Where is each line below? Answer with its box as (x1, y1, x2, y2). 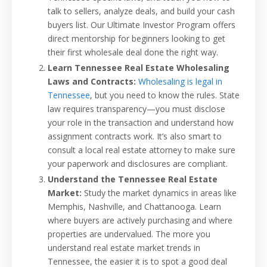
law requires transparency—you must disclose (48, 103, 225, 115)
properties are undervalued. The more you (48, 228, 210, 240)
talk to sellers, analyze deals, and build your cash (48, 5, 235, 17)
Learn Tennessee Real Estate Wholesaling (48, 62, 229, 74)
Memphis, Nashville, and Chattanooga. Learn (48, 200, 221, 212)
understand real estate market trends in (48, 241, 200, 253)
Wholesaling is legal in (138, 76, 222, 88)
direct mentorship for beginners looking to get (48, 33, 225, 45)
